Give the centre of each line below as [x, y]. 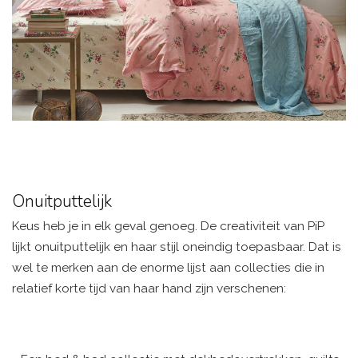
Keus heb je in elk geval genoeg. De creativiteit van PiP [168, 226]
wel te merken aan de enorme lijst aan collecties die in [168, 267]
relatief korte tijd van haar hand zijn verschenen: [149, 288]
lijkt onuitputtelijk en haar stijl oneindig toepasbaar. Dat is [177, 247]
